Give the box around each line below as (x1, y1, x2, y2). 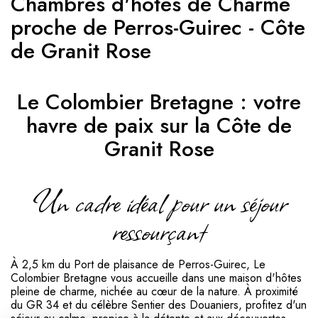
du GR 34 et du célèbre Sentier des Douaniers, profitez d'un (11, 296, 307, 313)
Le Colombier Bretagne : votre (17, 86, 301, 117)
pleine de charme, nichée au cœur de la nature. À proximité (11, 283, 298, 300)
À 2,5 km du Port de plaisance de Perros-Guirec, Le (11, 256, 265, 273)
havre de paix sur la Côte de (26, 109, 292, 141)
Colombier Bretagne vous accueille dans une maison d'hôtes (11, 269, 302, 286)
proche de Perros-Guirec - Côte (11, 11, 305, 43)
